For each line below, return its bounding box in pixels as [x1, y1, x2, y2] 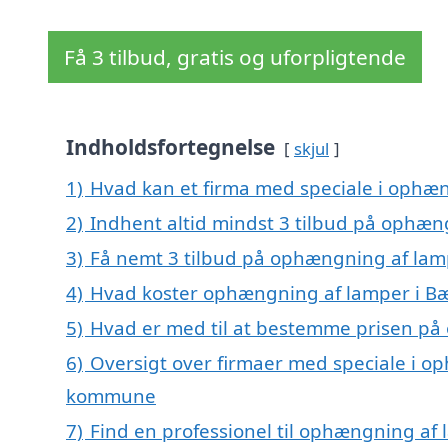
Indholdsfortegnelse [66, 133, 275, 162]
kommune [66, 383, 156, 409]
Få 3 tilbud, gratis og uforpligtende [64, 43, 406, 72]
